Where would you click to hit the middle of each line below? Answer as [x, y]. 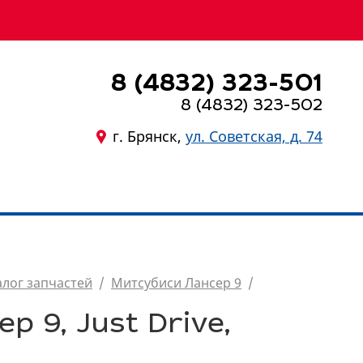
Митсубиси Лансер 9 [176, 283]
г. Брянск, [149, 136]
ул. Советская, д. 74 [254, 136]
